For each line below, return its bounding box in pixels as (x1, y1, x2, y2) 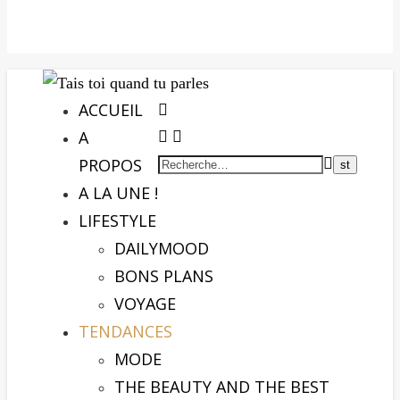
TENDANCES (79, 321, 172, 342)
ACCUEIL (79, 99, 143, 121)
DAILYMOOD (114, 237, 209, 259)
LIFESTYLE (79, 210, 156, 231)
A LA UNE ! (79, 182, 158, 204)
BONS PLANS (114, 265, 213, 287)
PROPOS (79, 154, 142, 176)
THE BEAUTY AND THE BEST (114, 376, 329, 397)
